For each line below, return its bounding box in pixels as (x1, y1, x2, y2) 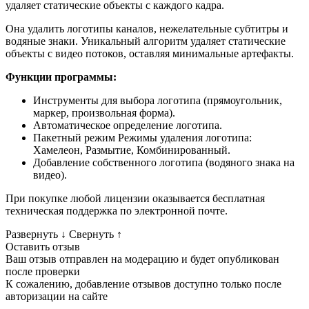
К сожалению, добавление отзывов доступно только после (6, 278, 281, 290)
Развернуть (6, 228, 61, 241)
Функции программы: (6, 71, 117, 83)
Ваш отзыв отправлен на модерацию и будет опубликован (6, 253, 279, 266)
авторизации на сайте (6, 290, 108, 303)
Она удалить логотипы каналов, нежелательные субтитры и (6, 23, 288, 35)
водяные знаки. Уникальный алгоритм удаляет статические (6, 35, 286, 48)
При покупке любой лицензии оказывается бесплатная (6, 192, 265, 205)
